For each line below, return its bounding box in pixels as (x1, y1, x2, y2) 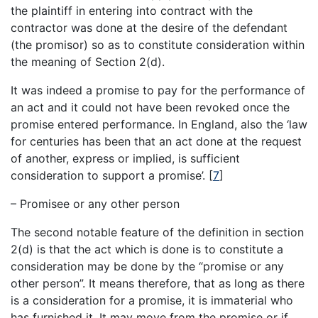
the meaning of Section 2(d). (11, 55, 165, 70)
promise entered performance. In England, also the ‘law (11, 117, 307, 132)
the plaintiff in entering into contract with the (11, 4, 253, 18)
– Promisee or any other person (11, 197, 180, 212)
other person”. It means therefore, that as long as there (11, 276, 305, 291)
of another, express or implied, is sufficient (11, 151, 240, 166)
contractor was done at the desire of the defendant (11, 21, 287, 35)
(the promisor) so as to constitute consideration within (11, 38, 305, 53)
